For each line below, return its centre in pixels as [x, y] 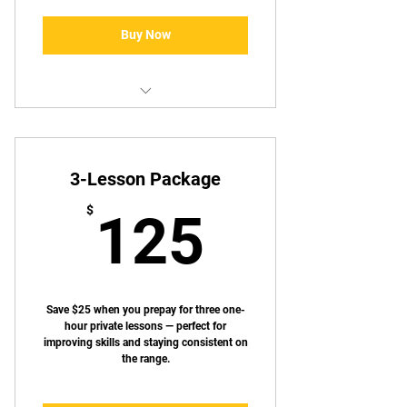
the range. [145, 358]
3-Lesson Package [145, 179]
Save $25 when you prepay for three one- [145, 309]
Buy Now [145, 35]
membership [145, 138]
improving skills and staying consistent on [145, 342]
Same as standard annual [145, 119]
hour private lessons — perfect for [145, 326]
